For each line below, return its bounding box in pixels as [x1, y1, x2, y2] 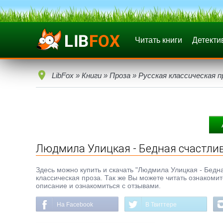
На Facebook [57, 201, 93, 208]
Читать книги [135, 36, 182, 44]
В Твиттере [145, 201, 177, 208]
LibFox [52, 71, 74, 80]
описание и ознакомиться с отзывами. [36, 182, 161, 190]
